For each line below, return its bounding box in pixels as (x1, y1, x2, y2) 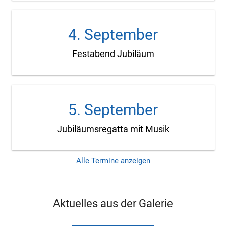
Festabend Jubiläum (72, 48, 154, 60)
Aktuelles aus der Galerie (53, 197, 173, 210)
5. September (68, 101, 158, 119)
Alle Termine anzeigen (76, 156, 150, 166)
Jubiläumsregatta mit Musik (56, 124, 169, 135)
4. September (68, 26, 158, 44)
